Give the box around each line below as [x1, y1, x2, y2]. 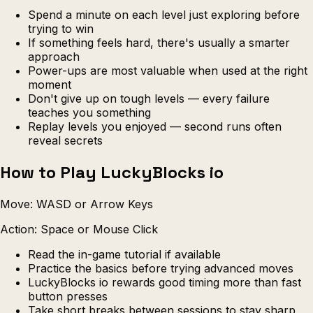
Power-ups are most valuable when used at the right [28, 63, 307, 78]
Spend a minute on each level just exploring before [28, 7, 300, 22]
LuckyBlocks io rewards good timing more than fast [28, 275, 301, 289]
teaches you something [28, 105, 151, 119]
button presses [28, 289, 108, 303]
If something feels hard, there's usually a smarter [28, 35, 290, 50]
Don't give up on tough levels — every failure [28, 91, 270, 105]
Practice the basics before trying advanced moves [28, 261, 293, 275]
